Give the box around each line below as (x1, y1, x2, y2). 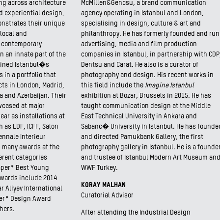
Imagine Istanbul (145, 82, 194, 89)
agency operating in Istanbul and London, (81, 10, 204, 17)
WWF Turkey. (81, 165, 118, 171)
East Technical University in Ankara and (81, 113, 197, 120)
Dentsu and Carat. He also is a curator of (81, 61, 198, 68)
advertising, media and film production (81, 41, 197, 48)
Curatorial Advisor (81, 192, 134, 199)
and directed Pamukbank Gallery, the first (81, 134, 203, 140)
